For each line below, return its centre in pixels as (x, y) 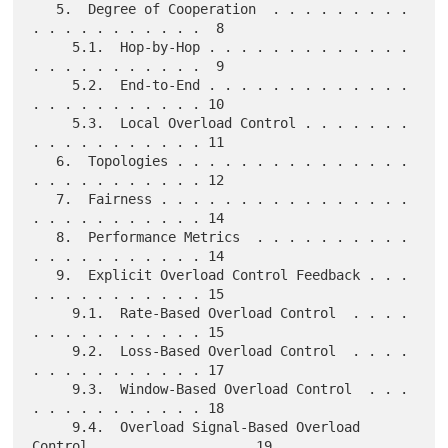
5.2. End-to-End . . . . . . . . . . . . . (52, 85)
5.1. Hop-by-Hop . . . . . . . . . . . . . (52, 47)
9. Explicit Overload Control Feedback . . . (44, 275)
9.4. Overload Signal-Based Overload (52, 427)
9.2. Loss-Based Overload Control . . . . (52, 351)
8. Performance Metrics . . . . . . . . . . (44, 237)
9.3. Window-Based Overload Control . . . (52, 389)
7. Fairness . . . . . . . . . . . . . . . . (44, 199)
